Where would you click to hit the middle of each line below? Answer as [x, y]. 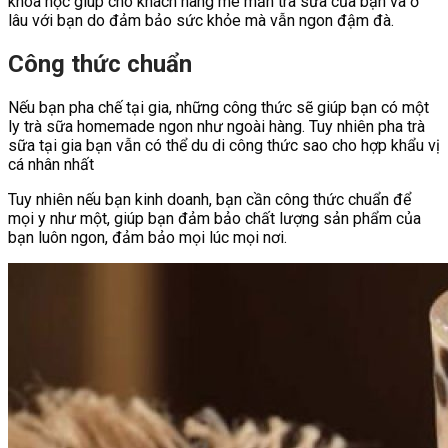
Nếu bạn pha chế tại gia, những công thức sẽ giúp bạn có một [218, 108]
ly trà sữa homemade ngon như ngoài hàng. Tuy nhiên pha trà [216, 127]
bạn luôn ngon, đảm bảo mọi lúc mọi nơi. [147, 238]
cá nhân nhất [51, 165]
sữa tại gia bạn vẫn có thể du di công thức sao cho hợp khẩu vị [224, 146]
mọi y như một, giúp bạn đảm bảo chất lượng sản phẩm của [214, 219]
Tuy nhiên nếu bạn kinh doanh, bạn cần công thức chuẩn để [209, 200]
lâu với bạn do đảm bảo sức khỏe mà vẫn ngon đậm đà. [201, 21]
